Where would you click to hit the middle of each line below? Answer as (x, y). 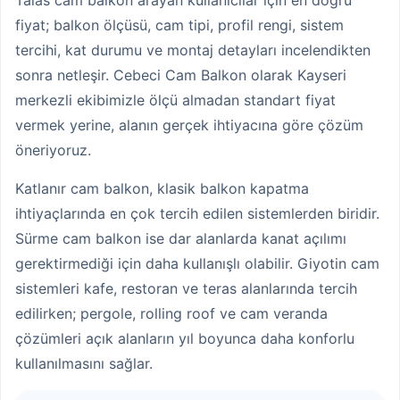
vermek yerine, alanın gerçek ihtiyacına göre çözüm (189, 125)
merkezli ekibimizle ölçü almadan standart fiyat (175, 100)
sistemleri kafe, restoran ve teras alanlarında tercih (186, 288)
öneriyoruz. (53, 150)
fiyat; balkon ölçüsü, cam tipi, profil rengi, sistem (179, 25)
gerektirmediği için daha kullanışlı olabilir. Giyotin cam (197, 263)
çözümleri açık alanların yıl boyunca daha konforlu (185, 338)
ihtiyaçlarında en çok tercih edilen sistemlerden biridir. (197, 213)
